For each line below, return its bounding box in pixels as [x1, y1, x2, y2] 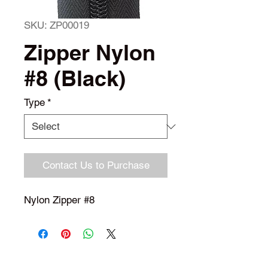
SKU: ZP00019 [24, 19, 89, 31]
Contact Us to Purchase [42, 159, 150, 171]
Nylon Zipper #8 [24, 194, 95, 206]
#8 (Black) [24, 65, 126, 91]
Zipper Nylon [24, 39, 156, 65]
